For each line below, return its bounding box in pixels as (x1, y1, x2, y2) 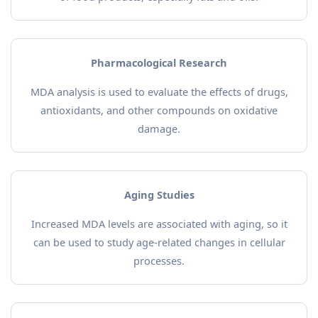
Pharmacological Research (91, 55, 227, 70)
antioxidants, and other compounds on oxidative (40, 103, 278, 117)
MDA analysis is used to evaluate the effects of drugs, (30, 84, 288, 99)
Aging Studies (124, 187, 194, 202)
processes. (133, 253, 185, 268)
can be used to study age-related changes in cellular (33, 235, 285, 249)
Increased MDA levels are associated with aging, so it (31, 216, 287, 231)
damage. (138, 121, 180, 136)
